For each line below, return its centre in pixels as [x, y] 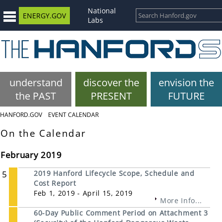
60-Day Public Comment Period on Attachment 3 [121, 213]
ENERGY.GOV [44, 15]
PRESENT [111, 96]
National [102, 11]
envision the [186, 83]
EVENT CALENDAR [73, 115]
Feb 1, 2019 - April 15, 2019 [83, 193]
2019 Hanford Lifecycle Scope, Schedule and [114, 173]
